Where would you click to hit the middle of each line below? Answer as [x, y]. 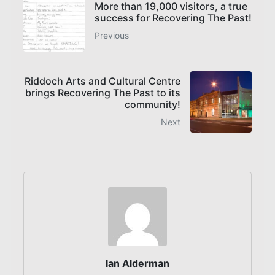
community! [153, 105]
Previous [112, 35]
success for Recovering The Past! [173, 17]
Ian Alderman [137, 264]
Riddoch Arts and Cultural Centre [103, 81]
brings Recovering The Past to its [103, 93]
